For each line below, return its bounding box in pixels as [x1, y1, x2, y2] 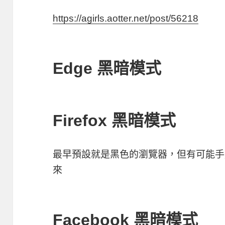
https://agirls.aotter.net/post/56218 [53, 13, 199, 24]
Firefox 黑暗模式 [53, 111, 176, 130]
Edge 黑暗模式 [53, 59, 162, 77]
